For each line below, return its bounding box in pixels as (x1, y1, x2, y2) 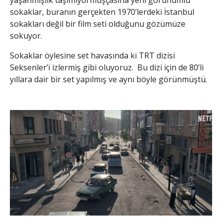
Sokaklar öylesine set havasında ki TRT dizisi (10, 50, 175, 61)
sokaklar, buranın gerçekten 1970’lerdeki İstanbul (10, 6, 194, 18)
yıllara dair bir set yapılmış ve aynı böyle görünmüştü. (10, 74, 207, 85)
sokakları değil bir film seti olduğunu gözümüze (10, 18, 185, 30)
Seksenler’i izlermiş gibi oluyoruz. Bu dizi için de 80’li (10, 62, 204, 73)
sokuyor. (10, 30, 42, 42)
